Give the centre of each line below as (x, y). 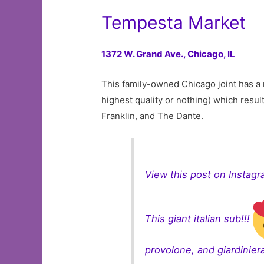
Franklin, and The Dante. (154, 115)
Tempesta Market (174, 22)
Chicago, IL (212, 54)
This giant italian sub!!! (199, 219)
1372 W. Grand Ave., (145, 54)
